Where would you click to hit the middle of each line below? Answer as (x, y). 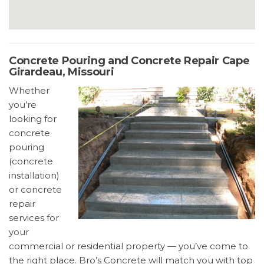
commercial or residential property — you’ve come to (128, 246)
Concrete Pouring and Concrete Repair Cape (129, 60)
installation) (34, 175)
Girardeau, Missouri (62, 72)
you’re (23, 104)
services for (34, 217)
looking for (33, 118)
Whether (29, 90)
